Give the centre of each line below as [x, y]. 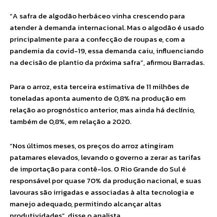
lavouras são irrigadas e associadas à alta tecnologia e [102, 192]
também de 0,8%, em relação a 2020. [70, 121]
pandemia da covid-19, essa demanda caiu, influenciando [107, 51]
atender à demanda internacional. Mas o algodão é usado [107, 27]
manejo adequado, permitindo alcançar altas [85, 204]
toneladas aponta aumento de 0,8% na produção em [98, 98]
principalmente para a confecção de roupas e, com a [97, 39]
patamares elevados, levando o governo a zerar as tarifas [105, 157]
